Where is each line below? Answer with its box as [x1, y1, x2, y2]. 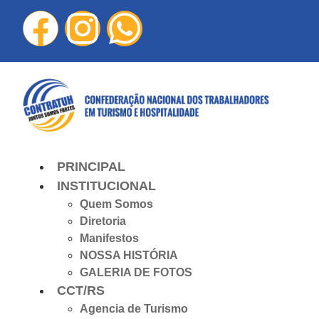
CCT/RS [57, 283, 105, 298]
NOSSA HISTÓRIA [80, 249, 178, 262]
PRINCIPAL [57, 159, 125, 174]
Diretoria [80, 215, 126, 228]
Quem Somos [80, 198, 153, 211]
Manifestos [80, 232, 139, 245]
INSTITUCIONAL [57, 179, 156, 194]
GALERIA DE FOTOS [80, 266, 192, 279]
